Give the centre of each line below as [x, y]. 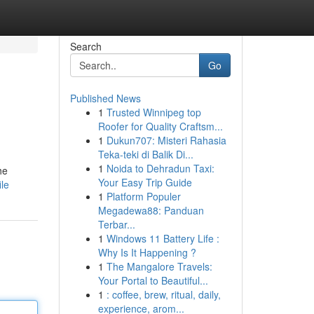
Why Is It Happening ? [147, 252]
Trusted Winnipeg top [153, 112]
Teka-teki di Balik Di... [145, 154]
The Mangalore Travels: [159, 266]
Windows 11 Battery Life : [163, 238]
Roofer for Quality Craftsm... [160, 126]
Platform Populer [143, 196]
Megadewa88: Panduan [151, 210]
